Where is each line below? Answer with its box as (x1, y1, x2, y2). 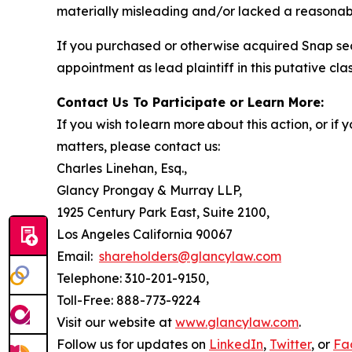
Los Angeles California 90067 (57, 225, 233, 242)
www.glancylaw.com (175, 313, 299, 330)
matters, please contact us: (57, 137, 220, 154)
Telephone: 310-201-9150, (57, 269, 209, 286)
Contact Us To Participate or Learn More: (57, 93, 324, 110)
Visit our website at (57, 313, 175, 330)
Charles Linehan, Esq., (57, 159, 187, 176)
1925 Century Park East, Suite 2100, (57, 203, 269, 220)
